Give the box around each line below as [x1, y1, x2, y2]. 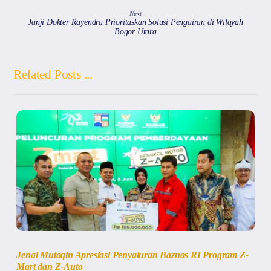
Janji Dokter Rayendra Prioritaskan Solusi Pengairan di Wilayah [28, 17, 243, 27]
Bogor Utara [114, 27, 157, 36]
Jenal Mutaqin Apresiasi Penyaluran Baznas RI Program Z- [16, 249, 249, 260]
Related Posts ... [13, 67, 93, 82]
